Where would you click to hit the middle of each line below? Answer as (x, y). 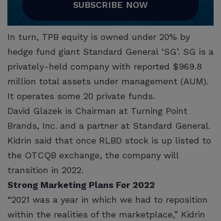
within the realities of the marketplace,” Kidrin (106, 214)
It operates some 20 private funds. (83, 96)
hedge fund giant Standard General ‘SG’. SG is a (110, 51)
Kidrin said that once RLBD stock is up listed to (109, 140)
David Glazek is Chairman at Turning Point (97, 110)
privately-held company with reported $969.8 (105, 66)
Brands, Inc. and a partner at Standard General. (110, 125)
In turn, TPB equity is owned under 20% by (99, 37)
